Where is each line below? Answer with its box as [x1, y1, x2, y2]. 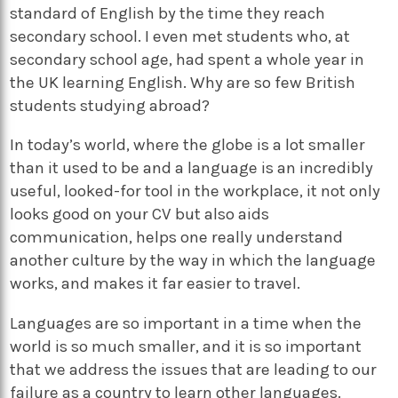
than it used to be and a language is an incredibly [10, 158, 374, 179]
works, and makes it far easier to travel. [10, 274, 301, 294]
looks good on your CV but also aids [10, 204, 270, 225]
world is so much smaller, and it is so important [10, 337, 362, 357]
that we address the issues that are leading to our [10, 360, 378, 380]
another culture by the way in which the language [10, 251, 377, 271]
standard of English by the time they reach [10, 3, 326, 23]
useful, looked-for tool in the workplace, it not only [10, 181, 381, 202]
